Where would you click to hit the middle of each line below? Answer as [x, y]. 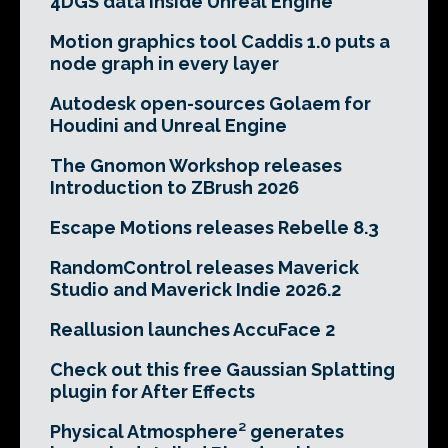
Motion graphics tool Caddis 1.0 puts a [220, 41]
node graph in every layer [164, 63]
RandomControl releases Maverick [204, 267]
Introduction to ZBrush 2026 [174, 187]
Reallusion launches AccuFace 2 [192, 329]
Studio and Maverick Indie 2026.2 [195, 289]
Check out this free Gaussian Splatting [222, 369]
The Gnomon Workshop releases [196, 165]
